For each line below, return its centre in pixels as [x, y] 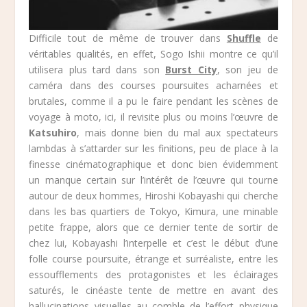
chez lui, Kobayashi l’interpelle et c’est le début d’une [153, 243]
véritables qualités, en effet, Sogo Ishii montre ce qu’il [153, 54]
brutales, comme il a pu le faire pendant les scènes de [153, 101]
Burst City [191, 70]
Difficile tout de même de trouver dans [128, 38]
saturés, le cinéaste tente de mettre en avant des [153, 291]
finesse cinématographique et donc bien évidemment [153, 164]
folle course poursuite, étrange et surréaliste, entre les [153, 259]
